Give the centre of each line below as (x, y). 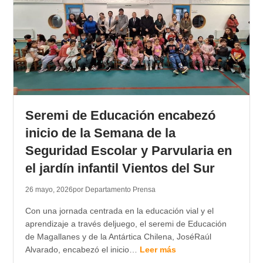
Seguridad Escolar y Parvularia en (128, 151)
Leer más (158, 250)
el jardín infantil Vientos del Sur (120, 168)
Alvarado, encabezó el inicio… (82, 250)
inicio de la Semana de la (100, 133)
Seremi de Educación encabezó (120, 116)
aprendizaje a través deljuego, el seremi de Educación (126, 224)
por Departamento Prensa (114, 190)
